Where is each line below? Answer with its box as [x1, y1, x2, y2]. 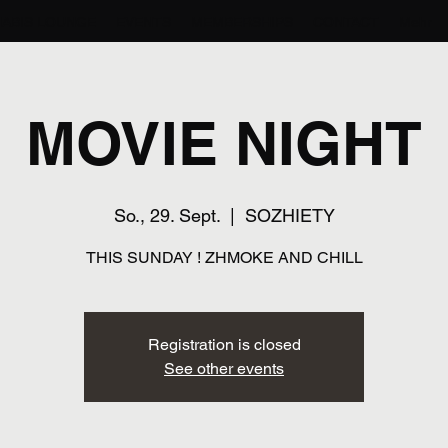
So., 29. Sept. [113, 205, 220, 226]
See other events [164, 359, 284, 378]
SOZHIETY [244, 205, 335, 226]
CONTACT [313, 14, 379, 30]
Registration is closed [147, 335, 301, 354]
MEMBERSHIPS [191, 14, 293, 30]
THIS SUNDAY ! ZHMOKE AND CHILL [85, 248, 363, 267]
